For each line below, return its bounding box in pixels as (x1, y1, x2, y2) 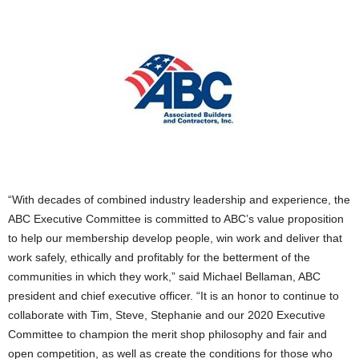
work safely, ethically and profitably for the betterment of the (8, 251, 310, 264)
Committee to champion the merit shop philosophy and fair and (8, 328, 327, 341)
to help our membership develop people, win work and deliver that (8, 232, 342, 244)
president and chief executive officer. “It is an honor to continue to (8, 289, 339, 302)
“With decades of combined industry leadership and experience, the (8, 193, 350, 206)
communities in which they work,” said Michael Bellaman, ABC (8, 270, 321, 283)
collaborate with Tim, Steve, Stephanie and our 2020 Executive (8, 309, 325, 321)
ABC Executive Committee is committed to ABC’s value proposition (8, 212, 344, 225)
